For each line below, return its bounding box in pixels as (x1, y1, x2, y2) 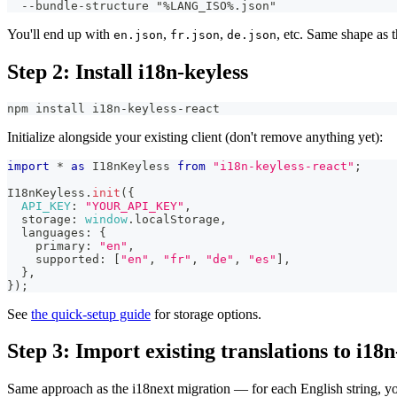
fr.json (170, 27, 220, 42)
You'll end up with (7, 26, 113, 42)
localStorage (135, 212, 220, 226)
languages (7, 225, 85, 239)
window (85, 212, 128, 226)
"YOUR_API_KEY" (85, 198, 184, 213)
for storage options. (151, 306, 261, 322)
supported (7, 252, 99, 266)
